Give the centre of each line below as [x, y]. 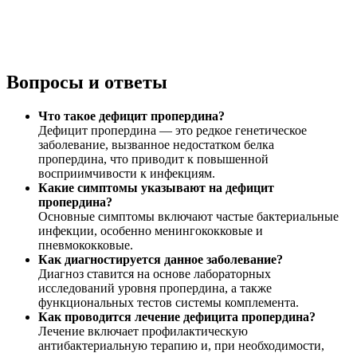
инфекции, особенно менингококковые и [151, 230]
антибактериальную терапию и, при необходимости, [181, 345]
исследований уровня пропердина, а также [155, 288]
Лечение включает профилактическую [143, 331]
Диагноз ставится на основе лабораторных [155, 273]
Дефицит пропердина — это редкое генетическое [173, 130]
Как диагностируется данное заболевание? [161, 259]
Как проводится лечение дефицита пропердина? [177, 316]
